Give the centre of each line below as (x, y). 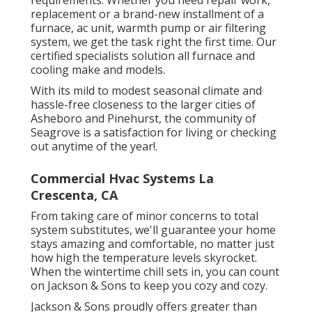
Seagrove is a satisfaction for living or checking (154, 132)
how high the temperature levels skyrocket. (144, 257)
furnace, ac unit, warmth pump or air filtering (148, 28)
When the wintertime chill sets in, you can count (155, 271)
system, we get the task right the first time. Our (154, 41)
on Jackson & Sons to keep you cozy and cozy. (149, 285)
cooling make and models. (98, 69)
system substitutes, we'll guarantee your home (153, 229)
